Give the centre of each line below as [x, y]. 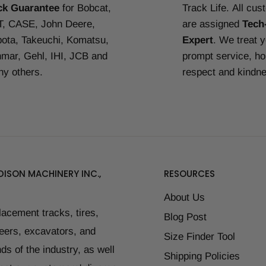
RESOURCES [189, 174]
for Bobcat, [85, 8]
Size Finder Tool [199, 237]
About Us [184, 197]
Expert [198, 40]
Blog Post [185, 217]
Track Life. [206, 8]
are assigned [212, 24]
